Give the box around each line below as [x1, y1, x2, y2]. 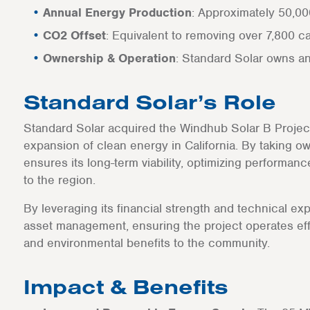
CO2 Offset [42, 28, 106, 43]
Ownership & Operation [42, 51, 176, 66]
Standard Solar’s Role [23, 89, 276, 115]
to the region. [23, 172, 95, 188]
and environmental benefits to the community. [23, 235, 270, 250]
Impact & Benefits [23, 273, 228, 300]
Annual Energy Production [42, 5, 192, 20]
